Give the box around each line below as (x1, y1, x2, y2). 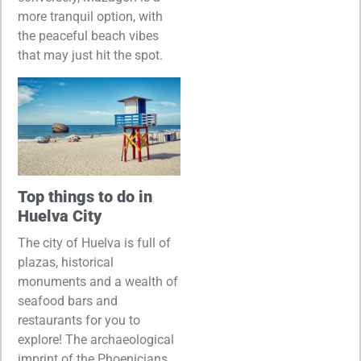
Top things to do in (18, 187, 152, 207)
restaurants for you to (18, 313, 140, 329)
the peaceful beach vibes (18, 28, 159, 44)
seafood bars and (18, 293, 118, 309)
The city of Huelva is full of (18, 235, 171, 251)
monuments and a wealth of (18, 274, 178, 290)
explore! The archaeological (18, 332, 174, 348)
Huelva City (18, 206, 102, 226)
